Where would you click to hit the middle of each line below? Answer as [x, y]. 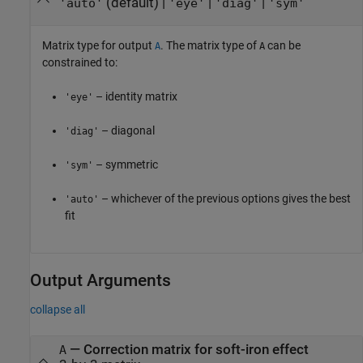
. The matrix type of [210, 46]
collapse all [58, 310]
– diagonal [127, 131]
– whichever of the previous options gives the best [225, 199]
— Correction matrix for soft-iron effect [187, 350]
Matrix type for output [98, 46]
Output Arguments [100, 281]
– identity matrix [135, 97]
